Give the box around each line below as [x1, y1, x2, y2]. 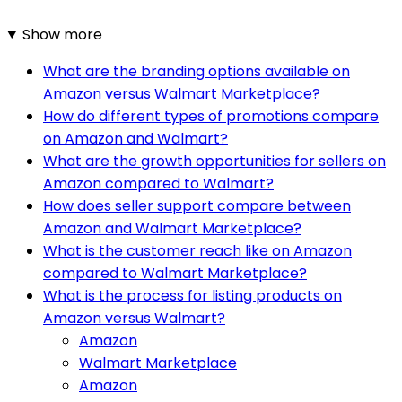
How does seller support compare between [43, 195, 351, 216]
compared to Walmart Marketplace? [43, 262, 307, 284]
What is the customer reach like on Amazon [43, 240, 352, 261]
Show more [22, 23, 102, 45]
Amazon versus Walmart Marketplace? [43, 83, 320, 104]
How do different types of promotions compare [43, 105, 379, 127]
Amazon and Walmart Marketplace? [43, 217, 301, 239]
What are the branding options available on [43, 60, 350, 82]
